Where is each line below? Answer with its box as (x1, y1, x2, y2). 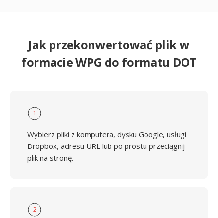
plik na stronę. (27, 153, 73, 163)
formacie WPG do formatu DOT (21, 54, 197, 70)
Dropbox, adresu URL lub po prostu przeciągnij (27, 141, 185, 151)
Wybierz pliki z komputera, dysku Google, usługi (27, 129, 186, 139)
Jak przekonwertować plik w (28, 36, 190, 53)
